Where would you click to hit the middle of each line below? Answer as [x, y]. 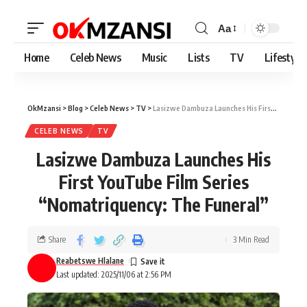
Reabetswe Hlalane [90, 261]
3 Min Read [251, 240]
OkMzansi [44, 108]
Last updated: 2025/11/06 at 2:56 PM [114, 274]
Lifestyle [284, 58]
